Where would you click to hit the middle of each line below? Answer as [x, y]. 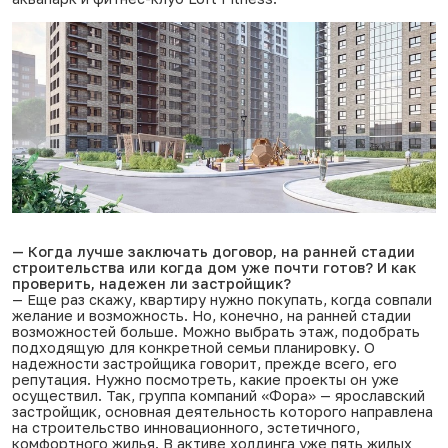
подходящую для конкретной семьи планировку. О [193, 347]
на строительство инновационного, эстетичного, [186, 427]
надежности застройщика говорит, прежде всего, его [204, 363]
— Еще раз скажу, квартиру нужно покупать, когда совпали [222, 299]
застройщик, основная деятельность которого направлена [222, 411]
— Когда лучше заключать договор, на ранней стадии [213, 251]
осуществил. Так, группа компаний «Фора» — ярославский [218, 395]
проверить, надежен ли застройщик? [151, 283]
